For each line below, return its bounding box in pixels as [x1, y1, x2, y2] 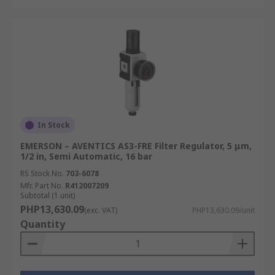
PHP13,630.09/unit [192, 205, 255, 215]
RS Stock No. [20, 168, 64, 179]
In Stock [37, 120, 70, 130]
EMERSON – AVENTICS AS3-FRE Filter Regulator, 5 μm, [20, 140, 252, 152]
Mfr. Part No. [20, 180, 63, 191]
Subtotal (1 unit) [20, 190, 75, 201]
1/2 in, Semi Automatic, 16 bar [20, 150, 152, 162]
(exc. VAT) [84, 205, 117, 215]
